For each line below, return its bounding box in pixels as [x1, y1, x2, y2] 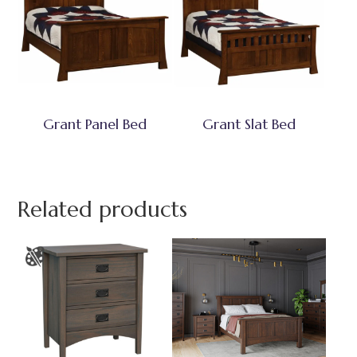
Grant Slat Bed [202, 115, 296, 134]
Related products [18, 195, 188, 223]
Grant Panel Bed [43, 115, 147, 134]
